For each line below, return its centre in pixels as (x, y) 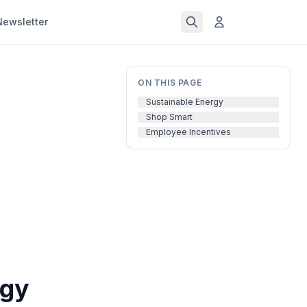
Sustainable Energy (185, 102)
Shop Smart (169, 117)
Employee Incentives (188, 132)
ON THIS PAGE (170, 83)
